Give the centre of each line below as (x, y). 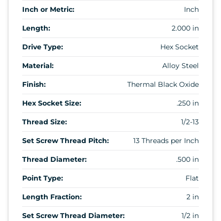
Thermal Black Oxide (163, 84)
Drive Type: (43, 47)
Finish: (34, 84)
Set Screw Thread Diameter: (74, 215)
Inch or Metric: (48, 9)
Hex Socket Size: (52, 103)
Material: (38, 65)
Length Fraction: (52, 197)
